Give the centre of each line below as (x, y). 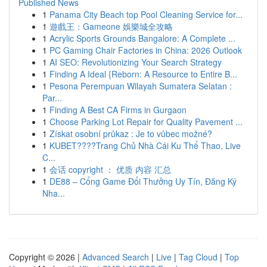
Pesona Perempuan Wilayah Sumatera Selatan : (141, 86)
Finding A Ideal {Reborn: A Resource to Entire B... (143, 74)
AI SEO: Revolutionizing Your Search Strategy (136, 62)
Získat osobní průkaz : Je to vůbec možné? (131, 133)
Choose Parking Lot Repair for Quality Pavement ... (146, 122)
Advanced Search (116, 257)
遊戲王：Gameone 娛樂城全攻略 (111, 26)
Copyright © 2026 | (46, 257)
